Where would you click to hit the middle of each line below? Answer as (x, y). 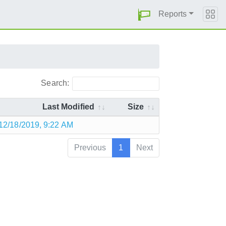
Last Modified (68, 106)
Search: (55, 83)
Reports (173, 14)
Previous (90, 147)
